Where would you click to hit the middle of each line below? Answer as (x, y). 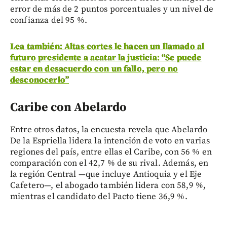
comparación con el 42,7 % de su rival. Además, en (109, 163)
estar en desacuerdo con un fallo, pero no (94, 69)
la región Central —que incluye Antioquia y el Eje (106, 174)
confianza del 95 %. (49, 20)
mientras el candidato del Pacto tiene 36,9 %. (99, 196)
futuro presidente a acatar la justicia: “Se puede (106, 58)
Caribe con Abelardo (68, 107)
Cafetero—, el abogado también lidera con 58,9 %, (108, 185)
